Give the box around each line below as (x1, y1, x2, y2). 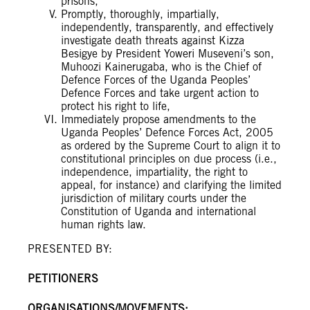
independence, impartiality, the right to (61, 165, 248, 179)
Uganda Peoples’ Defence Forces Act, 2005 (61, 126, 273, 140)
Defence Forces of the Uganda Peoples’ (61, 73, 250, 87)
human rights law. (61, 218, 146, 232)
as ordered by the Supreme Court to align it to (61, 139, 280, 153)
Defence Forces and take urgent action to (61, 86, 259, 100)
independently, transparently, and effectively (61, 21, 273, 35)
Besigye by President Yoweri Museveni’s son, (61, 47, 274, 61)
